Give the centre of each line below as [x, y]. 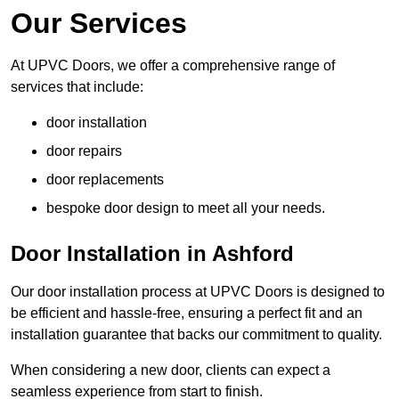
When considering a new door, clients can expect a [171, 370]
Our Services [99, 24]
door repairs [84, 151]
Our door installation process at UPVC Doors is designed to [198, 292]
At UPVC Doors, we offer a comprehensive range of [173, 66]
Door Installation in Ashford [152, 254]
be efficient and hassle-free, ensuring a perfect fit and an [187, 313]
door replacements [105, 180]
